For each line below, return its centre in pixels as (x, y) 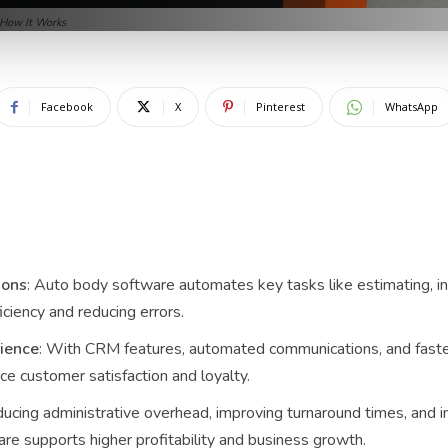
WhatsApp (411, 106)
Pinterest (280, 106)
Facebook (66, 106)
